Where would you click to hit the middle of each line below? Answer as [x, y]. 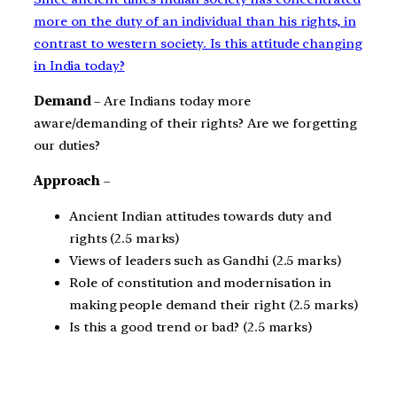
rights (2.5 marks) [125, 238]
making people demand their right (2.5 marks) [214, 304]
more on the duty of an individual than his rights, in [195, 22]
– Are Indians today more [171, 101]
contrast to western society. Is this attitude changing [198, 44]
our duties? [67, 146]
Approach [67, 180]
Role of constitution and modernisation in [200, 282]
